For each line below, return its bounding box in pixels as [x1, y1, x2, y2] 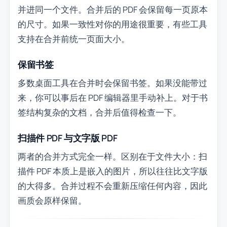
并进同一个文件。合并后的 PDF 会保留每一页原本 [17, 3, 208, 15]
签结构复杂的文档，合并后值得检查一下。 [17, 106, 181, 118]
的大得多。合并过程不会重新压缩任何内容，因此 [17, 179, 207, 192]
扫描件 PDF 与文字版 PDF [17, 131, 118, 144]
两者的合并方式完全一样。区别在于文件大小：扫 [17, 150, 207, 162]
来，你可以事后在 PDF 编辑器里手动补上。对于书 [17, 91, 208, 103]
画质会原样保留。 [17, 194, 87, 206]
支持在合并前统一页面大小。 [17, 32, 130, 45]
